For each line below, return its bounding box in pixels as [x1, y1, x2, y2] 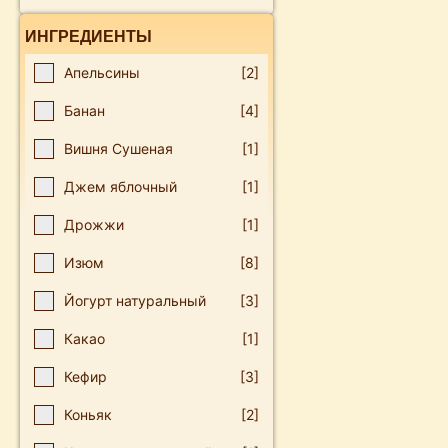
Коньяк [64, 406, 112, 423]
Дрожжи [64, 216, 124, 233]
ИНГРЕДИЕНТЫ [25, 27, 152, 46]
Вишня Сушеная [64, 140, 173, 157]
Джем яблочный [64, 178, 177, 195]
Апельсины [64, 64, 140, 81]
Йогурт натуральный [64, 292, 206, 309]
